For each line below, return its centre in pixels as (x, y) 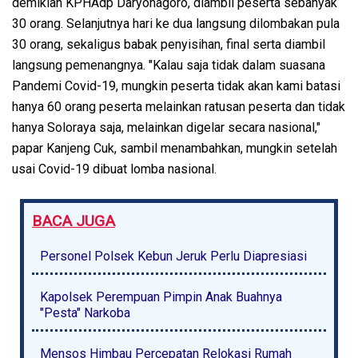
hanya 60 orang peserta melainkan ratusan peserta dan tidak (179, 106)
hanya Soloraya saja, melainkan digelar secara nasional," (166, 127)
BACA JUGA (74, 221)
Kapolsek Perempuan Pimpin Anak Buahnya (161, 296)
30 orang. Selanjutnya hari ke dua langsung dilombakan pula (176, 23)
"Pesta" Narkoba (85, 312)
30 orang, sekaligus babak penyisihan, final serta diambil (169, 44)
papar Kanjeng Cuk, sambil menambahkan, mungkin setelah (175, 148)
